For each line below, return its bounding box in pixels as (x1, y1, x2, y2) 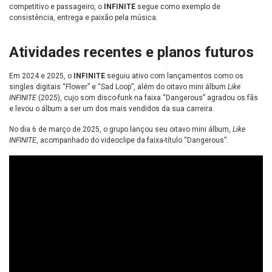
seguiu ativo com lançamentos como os (107, 72, 243, 81)
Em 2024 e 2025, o (9, 72, 73, 81)
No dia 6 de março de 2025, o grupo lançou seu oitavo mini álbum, (9, 125, 233, 134)
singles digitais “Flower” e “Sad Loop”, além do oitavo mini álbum (9, 83, 228, 92)
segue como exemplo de (137, 2, 220, 12)
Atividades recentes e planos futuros (9, 44, 254, 61)
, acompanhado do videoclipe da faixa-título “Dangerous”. (36, 136, 228, 145)
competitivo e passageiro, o (9, 2, 104, 12)
